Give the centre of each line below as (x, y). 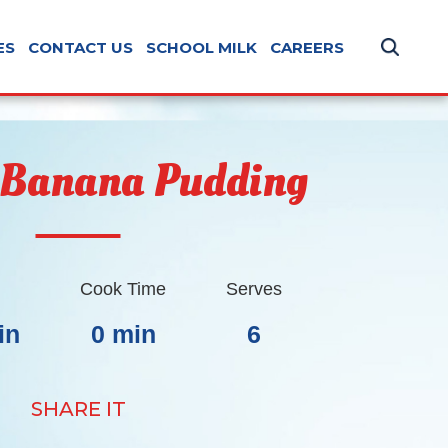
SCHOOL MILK (202, 47)
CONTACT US (81, 47)
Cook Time (123, 289)
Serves (254, 289)
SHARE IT (78, 409)
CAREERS (307, 47)
